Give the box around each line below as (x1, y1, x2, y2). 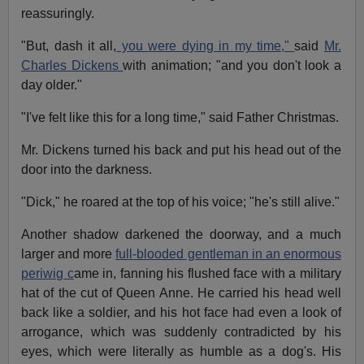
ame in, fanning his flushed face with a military (73, 266, 341, 280)
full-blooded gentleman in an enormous (115, 246, 341, 261)
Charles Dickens (21, 58, 123, 72)
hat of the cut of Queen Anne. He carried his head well (21, 285, 341, 300)
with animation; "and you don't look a (123, 58, 341, 72)
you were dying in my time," (116, 38, 295, 53)
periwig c (21, 266, 74, 280)
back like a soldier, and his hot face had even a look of (21, 305, 341, 319)
